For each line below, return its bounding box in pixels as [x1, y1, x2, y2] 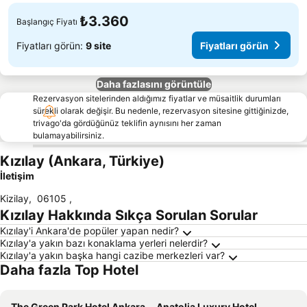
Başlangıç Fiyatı [16, 16, 77, 27]
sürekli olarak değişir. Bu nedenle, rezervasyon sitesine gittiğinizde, [33, 106, 288, 116]
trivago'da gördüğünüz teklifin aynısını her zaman [33, 118, 221, 128]
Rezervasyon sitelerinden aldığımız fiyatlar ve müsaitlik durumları [33, 93, 281, 103]
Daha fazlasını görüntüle [96, 78, 211, 90]
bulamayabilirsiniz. [33, 130, 104, 140]
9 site [86, 39, 111, 51]
